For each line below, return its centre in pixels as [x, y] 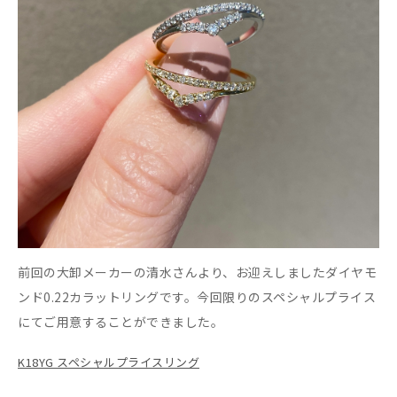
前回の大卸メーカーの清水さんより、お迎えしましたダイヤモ [197, 272]
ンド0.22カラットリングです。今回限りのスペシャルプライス [197, 296]
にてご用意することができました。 [121, 321]
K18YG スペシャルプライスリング [109, 362]
